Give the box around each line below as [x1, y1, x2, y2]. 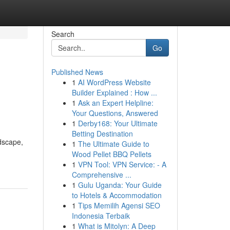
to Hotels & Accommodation [71, 190, 162, 200]
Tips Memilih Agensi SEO [78, 200, 160, 210]
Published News [51, 67, 103, 77]
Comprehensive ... [71, 169, 131, 180]
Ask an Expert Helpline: [78, 98, 154, 108]
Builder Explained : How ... [71, 87, 157, 98]
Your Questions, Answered [71, 108, 158, 118]
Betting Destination [71, 128, 133, 139]
